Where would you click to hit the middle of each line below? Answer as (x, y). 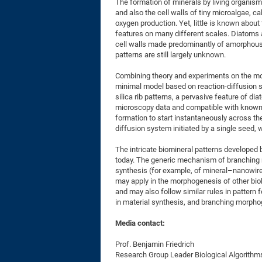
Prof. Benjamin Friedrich (155, 244)
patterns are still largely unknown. (170, 55)
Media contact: (140, 223)
